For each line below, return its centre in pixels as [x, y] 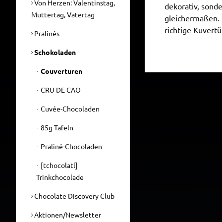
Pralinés [46, 33]
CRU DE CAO [60, 90]
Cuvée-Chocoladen [69, 109]
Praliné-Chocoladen [71, 146]
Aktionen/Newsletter [67, 215]
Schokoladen [54, 52]
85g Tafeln [56, 127]
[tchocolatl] [58, 165]
